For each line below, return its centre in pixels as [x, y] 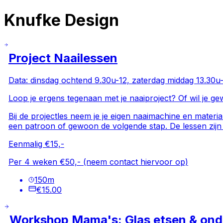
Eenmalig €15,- [36, 144]
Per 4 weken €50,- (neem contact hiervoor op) [98, 162]
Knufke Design [61, 20]
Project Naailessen [63, 58]
